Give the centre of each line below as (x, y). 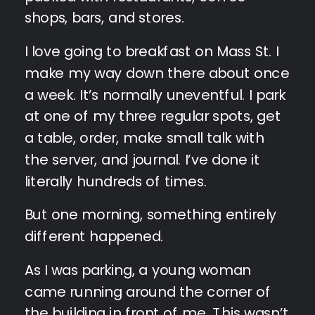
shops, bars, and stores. (104, 18)
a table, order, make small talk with (144, 137)
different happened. (94, 236)
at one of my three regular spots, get (153, 116)
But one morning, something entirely (151, 215)
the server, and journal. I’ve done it (142, 159)
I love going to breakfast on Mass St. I (152, 51)
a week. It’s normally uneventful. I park (155, 95)
